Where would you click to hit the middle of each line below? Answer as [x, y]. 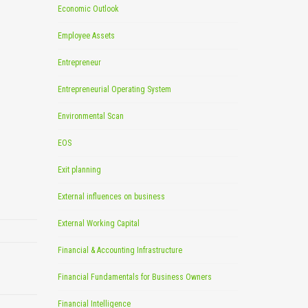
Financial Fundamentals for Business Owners [134, 277]
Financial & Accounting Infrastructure [120, 250]
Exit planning [79, 170]
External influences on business [111, 197]
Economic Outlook [88, 9]
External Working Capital [98, 223]
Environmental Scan [90, 116]
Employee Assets [86, 36]
